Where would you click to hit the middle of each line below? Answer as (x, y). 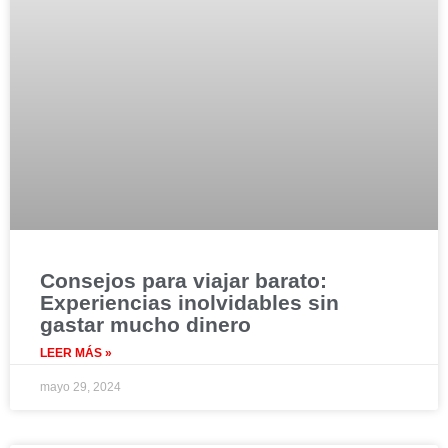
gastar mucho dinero (145, 325)
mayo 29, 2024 (80, 387)
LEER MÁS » (76, 353)
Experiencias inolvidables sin (189, 303)
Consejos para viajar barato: (183, 281)
